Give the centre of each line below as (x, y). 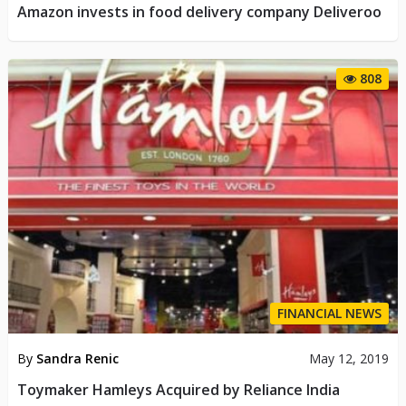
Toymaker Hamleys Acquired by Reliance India (178, 390)
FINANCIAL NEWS (330, 314)
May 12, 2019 (349, 359)
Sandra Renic (77, 359)
